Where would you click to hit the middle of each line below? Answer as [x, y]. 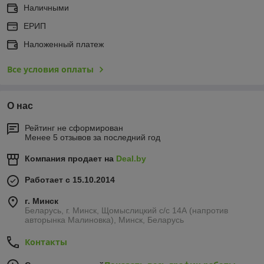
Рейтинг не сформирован [74, 128]
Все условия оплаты [50, 70]
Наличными [46, 8]
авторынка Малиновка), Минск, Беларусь [104, 220]
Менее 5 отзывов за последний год [93, 138]
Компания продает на [70, 159]
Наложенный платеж [64, 44]
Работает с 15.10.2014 [70, 180]
